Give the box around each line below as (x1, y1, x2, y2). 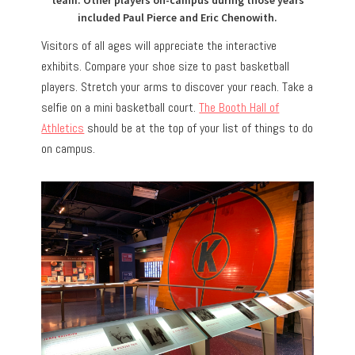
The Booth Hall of (199, 99, 280, 116)
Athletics (41, 120, 85, 137)
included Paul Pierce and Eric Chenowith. (78, 10, 277, 25)
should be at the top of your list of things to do (84, 120, 314, 137)
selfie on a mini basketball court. (41, 99, 200, 116)
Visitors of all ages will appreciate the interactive (41, 37, 277, 55)
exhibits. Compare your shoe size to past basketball (41, 58, 290, 75)
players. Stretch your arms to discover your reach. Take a (41, 78, 314, 96)
